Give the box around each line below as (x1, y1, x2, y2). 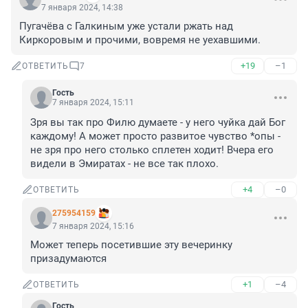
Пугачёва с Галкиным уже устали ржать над (19, 20, 233, 33)
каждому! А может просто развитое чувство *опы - (30, 130, 280, 143)
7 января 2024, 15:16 (52, 221, 134, 232)
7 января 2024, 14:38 (41, 3, 123, 13)
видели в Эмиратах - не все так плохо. (30, 157, 219, 170)
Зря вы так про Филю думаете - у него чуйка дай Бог (30, 116, 285, 129)
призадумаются (30, 252, 107, 265)
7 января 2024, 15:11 (52, 98, 134, 108)
